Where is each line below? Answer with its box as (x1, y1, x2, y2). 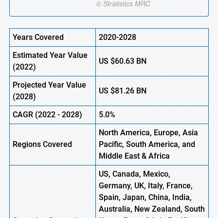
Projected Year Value (13, 80, 86, 90)
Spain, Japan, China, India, (99, 193, 192, 202)
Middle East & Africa (99, 151, 170, 161)
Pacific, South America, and (99, 140, 195, 149)
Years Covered (13, 33, 64, 42)
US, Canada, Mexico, (99, 169, 170, 179)
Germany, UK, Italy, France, (99, 181, 193, 190)
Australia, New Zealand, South (99, 204, 205, 214)
